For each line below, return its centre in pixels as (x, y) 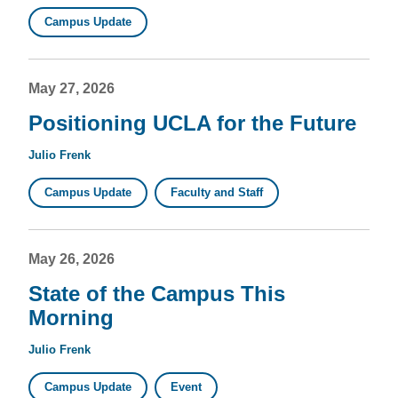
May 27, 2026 (72, 89)
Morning (71, 317)
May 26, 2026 (72, 259)
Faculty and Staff (217, 192)
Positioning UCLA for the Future (192, 123)
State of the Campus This (157, 293)
